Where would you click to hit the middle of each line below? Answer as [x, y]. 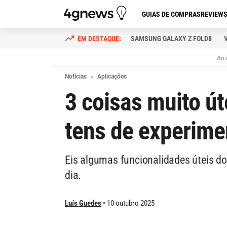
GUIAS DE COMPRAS [171, 14]
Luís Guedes [83, 203]
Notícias [76, 77]
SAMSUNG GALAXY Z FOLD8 [171, 39]
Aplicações [112, 77]
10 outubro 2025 [131, 203]
